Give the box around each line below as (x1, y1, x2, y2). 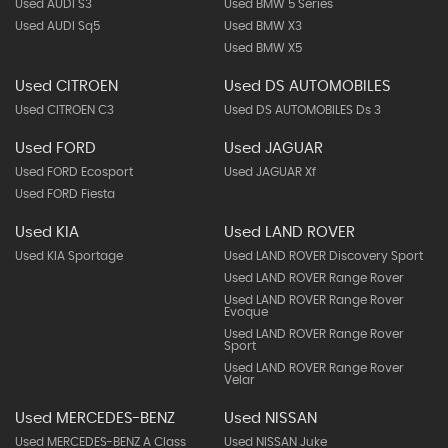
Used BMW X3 (223, 20, 302, 32)
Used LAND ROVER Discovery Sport (223, 250, 423, 262)
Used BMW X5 (223, 42, 302, 54)
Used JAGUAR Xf (223, 166, 316, 178)
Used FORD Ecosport (15, 166, 133, 178)
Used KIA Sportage (15, 250, 123, 262)
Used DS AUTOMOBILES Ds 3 (223, 104, 381, 116)
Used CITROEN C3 (15, 104, 114, 116)
